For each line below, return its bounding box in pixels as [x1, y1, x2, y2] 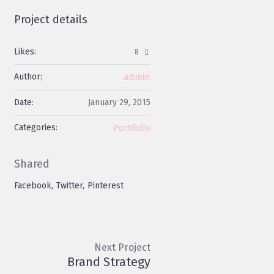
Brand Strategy [67, 254, 150, 270]
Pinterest [87, 180, 124, 191]
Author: [13, 72, 42, 82]
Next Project [94, 242, 150, 254]
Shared [13, 157, 50, 171]
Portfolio [113, 122, 150, 133]
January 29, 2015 [88, 97, 150, 108]
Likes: [13, 46, 36, 57]
